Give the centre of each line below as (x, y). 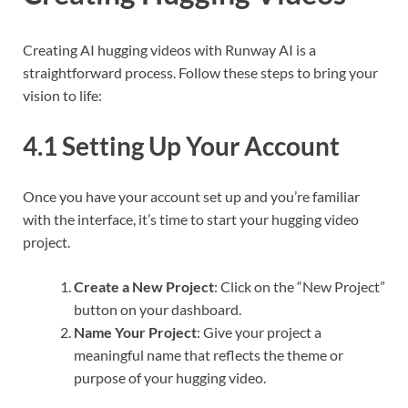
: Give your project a (259, 332)
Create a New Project (144, 287)
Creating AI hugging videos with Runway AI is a (169, 49)
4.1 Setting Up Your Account (181, 145)
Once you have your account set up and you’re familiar (191, 197)
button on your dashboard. (158, 310)
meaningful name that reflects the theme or (209, 355)
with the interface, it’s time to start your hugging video (191, 219)
